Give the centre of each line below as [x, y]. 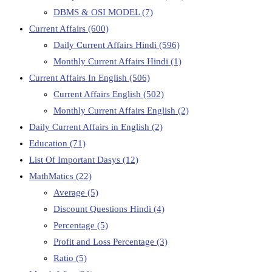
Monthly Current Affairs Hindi [112, 62]
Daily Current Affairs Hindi [106, 45]
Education [49, 144]
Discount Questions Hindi [104, 209]
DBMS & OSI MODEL [98, 12]
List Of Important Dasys [76, 160]
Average [70, 193]
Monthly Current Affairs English [116, 111]
